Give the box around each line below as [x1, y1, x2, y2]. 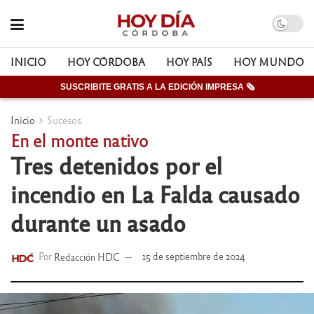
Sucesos [47, 114, 81, 126]
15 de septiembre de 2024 [142, 250, 246, 263]
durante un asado [11, 207, 186, 237]
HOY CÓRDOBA [67, 55, 145, 68]
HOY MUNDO [233, 55, 304, 68]
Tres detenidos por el [11, 150, 222, 179]
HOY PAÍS [166, 55, 212, 68]
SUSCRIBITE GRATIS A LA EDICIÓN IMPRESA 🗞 [60, 82, 254, 92]
